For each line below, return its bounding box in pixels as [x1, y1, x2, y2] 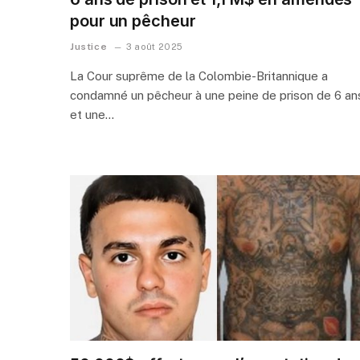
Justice [70, 40, 108, 52]
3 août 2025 [125, 41, 183, 51]
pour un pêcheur [70, 10, 196, 31]
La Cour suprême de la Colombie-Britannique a [70, 68, 328, 83]
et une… [70, 107, 114, 121]
